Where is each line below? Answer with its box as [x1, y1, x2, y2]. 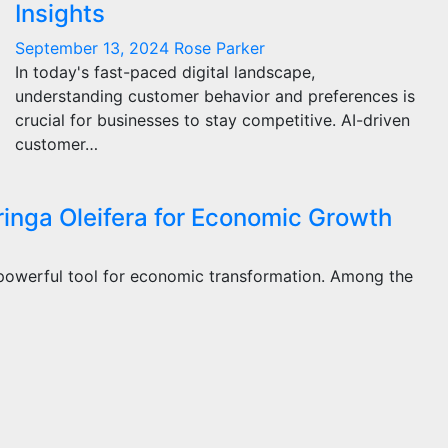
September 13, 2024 [15, 38, 174, 58]
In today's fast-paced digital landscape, [15, 62, 315, 82]
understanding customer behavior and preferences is [15, 86, 415, 106]
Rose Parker [174, 38, 265, 58]
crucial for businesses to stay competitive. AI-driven [15, 110, 410, 130]
